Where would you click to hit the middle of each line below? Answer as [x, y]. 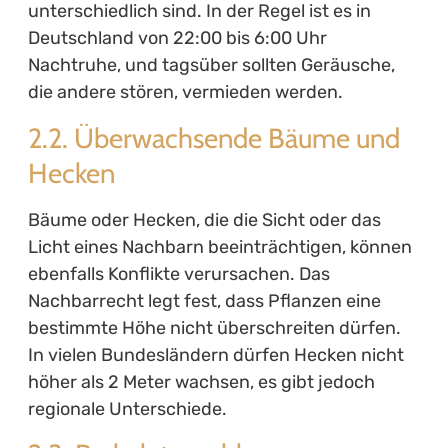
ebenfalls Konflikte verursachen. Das [178, 273]
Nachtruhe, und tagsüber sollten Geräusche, [211, 65]
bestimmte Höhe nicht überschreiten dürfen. [214, 327]
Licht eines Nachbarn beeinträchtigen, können [219, 246]
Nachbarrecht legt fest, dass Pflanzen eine [204, 300]
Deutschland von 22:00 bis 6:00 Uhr [177, 38]
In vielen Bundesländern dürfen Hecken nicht [215, 354]
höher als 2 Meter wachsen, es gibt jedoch [201, 381]
